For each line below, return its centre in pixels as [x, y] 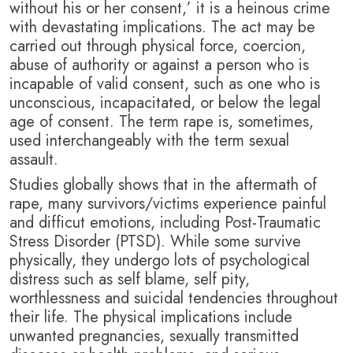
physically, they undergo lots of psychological [160, 261]
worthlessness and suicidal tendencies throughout [174, 299]
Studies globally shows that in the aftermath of [163, 185]
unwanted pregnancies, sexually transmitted [154, 336]
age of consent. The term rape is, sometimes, [162, 122]
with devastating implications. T [115, 28]
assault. [36, 160]
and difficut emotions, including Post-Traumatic [165, 223]
